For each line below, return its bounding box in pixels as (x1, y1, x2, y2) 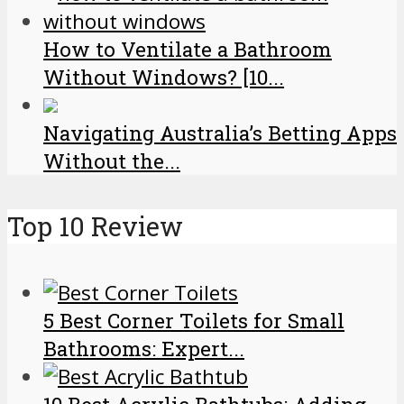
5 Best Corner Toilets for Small (43, 307, 344, 334)
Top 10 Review (7, 209, 183, 244)
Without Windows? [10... (43, 64, 284, 91)
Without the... (43, 148, 180, 175)
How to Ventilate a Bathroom (43, 36, 332, 63)
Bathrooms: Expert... (43, 335, 244, 362)
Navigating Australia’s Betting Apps (43, 120, 397, 147)
